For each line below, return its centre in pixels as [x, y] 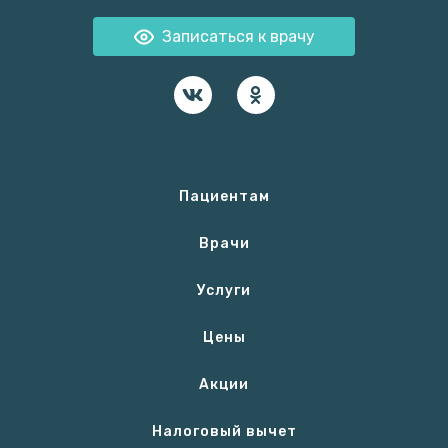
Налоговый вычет [224, 432]
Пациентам [224, 197]
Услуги [224, 291]
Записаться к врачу [238, 36]
